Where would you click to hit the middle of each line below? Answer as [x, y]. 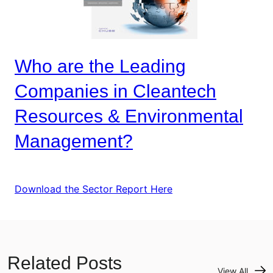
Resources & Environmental [129, 116]
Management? [74, 141]
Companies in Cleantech [115, 91]
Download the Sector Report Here [94, 189]
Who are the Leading [100, 66]
